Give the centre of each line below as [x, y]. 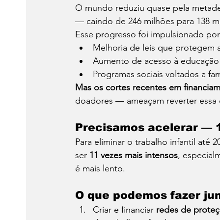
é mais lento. [100, 169]
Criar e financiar [124, 210]
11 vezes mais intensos [134, 155]
